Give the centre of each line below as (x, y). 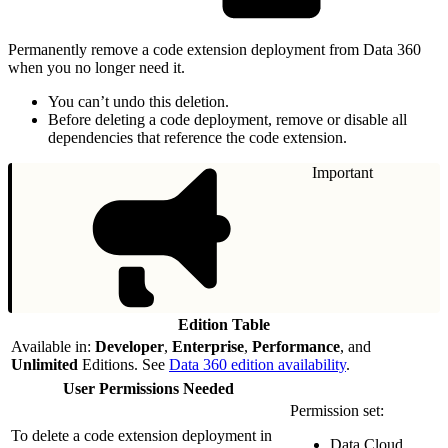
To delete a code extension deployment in (141, 435)
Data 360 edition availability (257, 364)
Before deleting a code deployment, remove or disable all (227, 119)
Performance (296, 346)
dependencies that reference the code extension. (197, 137)
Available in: (53, 346)
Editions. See (123, 364)
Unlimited (44, 364)
